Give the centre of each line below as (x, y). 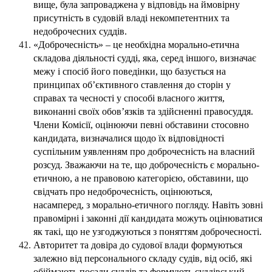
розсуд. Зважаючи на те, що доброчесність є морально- (146, 165)
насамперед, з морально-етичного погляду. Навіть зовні (148, 205)
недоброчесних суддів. (80, 32)
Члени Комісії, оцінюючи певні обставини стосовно (141, 125)
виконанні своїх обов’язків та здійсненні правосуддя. (143, 112)
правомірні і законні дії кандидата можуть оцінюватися (148, 219)
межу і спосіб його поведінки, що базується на (130, 72)
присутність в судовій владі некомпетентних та (131, 18)
